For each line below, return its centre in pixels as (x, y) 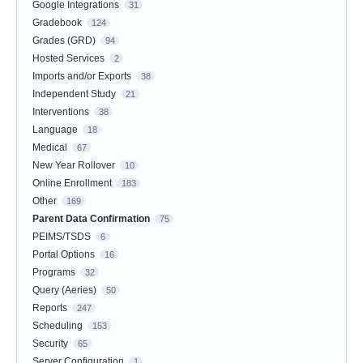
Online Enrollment (72, 183)
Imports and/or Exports (82, 76)
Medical (50, 147)
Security (50, 343)
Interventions (61, 111)
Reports (50, 307)
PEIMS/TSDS (62, 236)
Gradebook (57, 22)
